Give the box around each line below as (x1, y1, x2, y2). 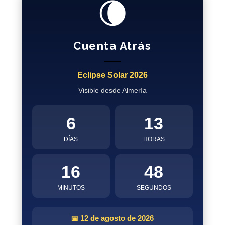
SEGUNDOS (136, 184, 171, 191)
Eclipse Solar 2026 (77, 71, 148, 79)
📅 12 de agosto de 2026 (71, 214, 154, 222)
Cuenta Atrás (73, 39, 152, 52)
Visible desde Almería (78, 86, 147, 94)
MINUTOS (57, 184, 85, 191)
